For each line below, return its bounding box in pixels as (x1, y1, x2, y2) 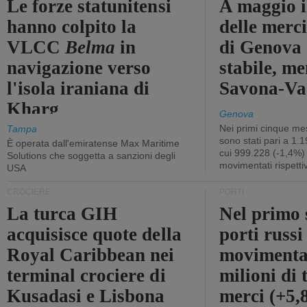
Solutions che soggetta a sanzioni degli (7, 150, 175, 161)
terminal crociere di (7, 265, 166, 286)
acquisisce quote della (7, 224, 182, 245)
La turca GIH (7, 204, 118, 224)
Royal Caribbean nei (7, 245, 175, 265)
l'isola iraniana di (7, 78, 150, 99)
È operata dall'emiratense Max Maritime (7, 138, 180, 149)
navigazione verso (7, 58, 151, 78)
